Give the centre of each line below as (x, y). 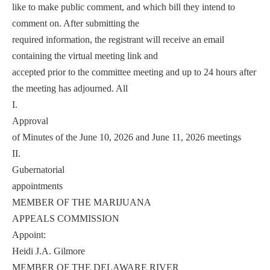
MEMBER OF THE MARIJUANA (82, 202)
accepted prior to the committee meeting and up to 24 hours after (134, 72)
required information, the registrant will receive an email (118, 39)
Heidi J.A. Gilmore (49, 251)
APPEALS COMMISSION (66, 218)
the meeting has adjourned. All (70, 88)
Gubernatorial (38, 169)
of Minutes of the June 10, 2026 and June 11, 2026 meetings (127, 137)
